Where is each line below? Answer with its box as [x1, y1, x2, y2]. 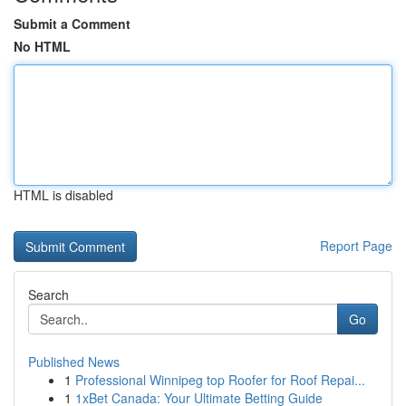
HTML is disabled [14, 186, 113, 204]
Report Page [320, 237, 392, 255]
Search [28, 285, 69, 304]
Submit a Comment [14, 14, 130, 33]
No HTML [14, 37, 71, 55]
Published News [28, 353, 120, 371]
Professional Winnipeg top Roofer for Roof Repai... [75, 371, 365, 389]
